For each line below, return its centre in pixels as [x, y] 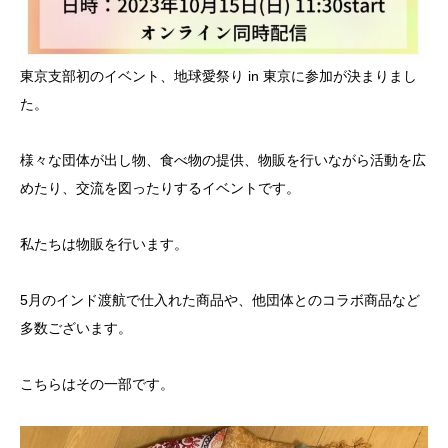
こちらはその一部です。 [97, 383]
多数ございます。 [76, 327]
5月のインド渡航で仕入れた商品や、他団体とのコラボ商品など [220, 299]
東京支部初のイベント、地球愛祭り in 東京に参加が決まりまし [218, 75]
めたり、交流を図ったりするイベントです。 [160, 187]
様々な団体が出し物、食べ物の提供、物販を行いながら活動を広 [223, 159]
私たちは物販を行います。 [104, 243]
